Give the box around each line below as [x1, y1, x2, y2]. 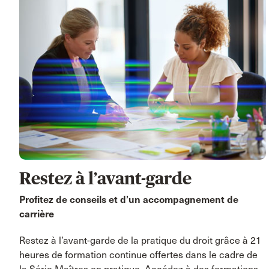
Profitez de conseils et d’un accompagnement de [19, 193, 238, 205]
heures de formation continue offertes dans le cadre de [19, 249, 258, 261]
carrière [19, 208, 54, 220]
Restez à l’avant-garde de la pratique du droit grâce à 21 [19, 234, 261, 246]
